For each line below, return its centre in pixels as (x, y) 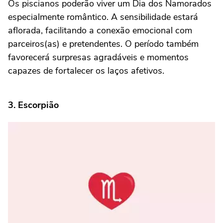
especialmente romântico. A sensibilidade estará (103, 17)
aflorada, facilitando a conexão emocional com (100, 31)
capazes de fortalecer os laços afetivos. (86, 71)
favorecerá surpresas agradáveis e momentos (98, 57)
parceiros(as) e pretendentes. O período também (103, 44)
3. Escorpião (33, 105)
